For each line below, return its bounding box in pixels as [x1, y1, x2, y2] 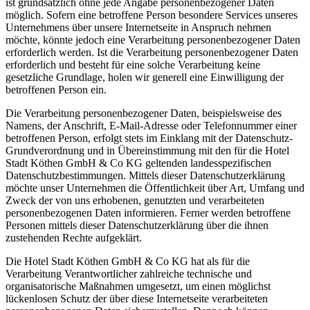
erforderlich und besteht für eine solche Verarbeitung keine [6, 58, 260, 71]
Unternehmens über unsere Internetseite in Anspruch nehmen [6, 21, 271, 33]
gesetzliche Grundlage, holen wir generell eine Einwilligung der [6, 71, 284, 83]
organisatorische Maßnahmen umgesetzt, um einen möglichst [6, 280, 271, 292]
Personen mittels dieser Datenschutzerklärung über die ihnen [6, 219, 268, 231]
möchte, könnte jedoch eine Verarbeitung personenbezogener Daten [6, 33, 300, 46]
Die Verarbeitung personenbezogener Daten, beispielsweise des [6, 107, 282, 119]
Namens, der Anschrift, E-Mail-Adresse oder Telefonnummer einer [6, 119, 297, 131]
